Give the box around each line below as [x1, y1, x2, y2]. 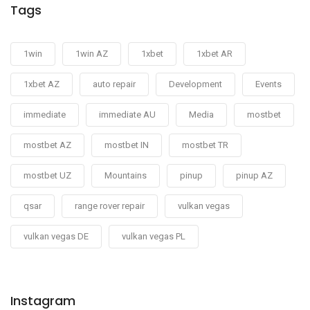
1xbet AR [197, 48, 232, 59]
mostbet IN [104, 139, 149, 150]
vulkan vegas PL [122, 230, 185, 241]
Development [169, 78, 222, 89]
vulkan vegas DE [24, 230, 89, 241]
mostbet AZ [24, 139, 71, 150]
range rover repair [75, 200, 145, 211]
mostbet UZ [24, 170, 71, 181]
